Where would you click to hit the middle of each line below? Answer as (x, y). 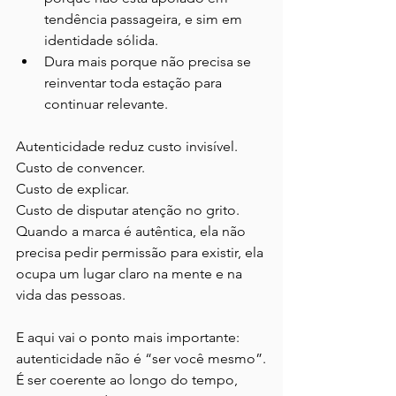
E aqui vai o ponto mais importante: (129, 338)
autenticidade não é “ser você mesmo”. (141, 359)
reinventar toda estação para (135, 83)
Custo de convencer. (80, 168)
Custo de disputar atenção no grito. (128, 210)
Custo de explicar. (72, 189)
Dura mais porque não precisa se (149, 62)
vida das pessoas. (71, 295)
